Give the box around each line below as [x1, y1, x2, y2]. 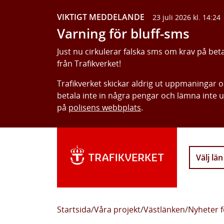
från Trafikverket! [57, 58, 121, 69]
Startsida [57, 204, 91, 215]
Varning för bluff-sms [57, 25, 189, 42]
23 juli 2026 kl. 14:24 [152, 12, 220, 22]
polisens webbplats [68, 102, 141, 113]
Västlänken [143, 204, 185, 215]
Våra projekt [94, 204, 140, 215]
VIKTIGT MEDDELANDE [57, 11, 144, 22]
